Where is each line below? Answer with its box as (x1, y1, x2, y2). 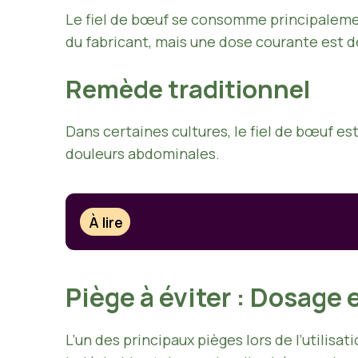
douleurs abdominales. (66, 144, 220, 164)
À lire (89, 212, 124, 232)
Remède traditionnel (66, 72, 310, 106)
